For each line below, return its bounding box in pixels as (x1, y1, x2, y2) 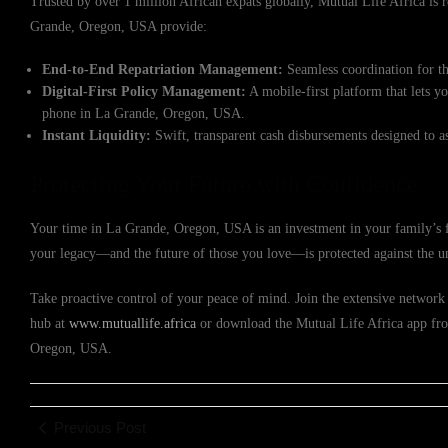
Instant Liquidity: (42, 128, 152, 143)
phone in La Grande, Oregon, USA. (42, 106, 246, 121)
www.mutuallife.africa (69, 316, 196, 331)
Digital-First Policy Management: (42, 84, 247, 99)
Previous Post (54, 419, 146, 436)
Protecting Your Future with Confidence (30, 171, 418, 197)
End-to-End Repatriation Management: (42, 62, 284, 77)
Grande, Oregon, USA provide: (30, 19, 207, 34)
